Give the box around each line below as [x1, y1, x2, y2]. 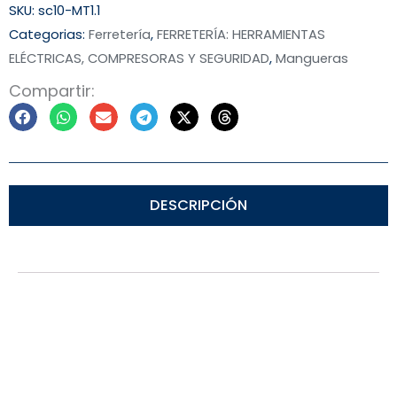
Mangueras [276, 49, 348, 68]
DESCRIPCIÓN [150, 194, 247, 215]
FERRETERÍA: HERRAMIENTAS [157, 25, 325, 44]
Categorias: [9, 25, 85, 44]
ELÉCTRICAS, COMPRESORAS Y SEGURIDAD [9, 49, 269, 68]
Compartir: [9, 79, 95, 102]
